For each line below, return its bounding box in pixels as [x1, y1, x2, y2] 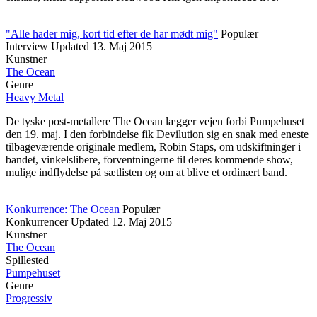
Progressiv [6, 292, 52, 304]
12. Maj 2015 [112, 216, 172, 228]
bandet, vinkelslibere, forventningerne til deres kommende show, [6, 154, 293, 166]
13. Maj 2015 [92, 40, 152, 52]
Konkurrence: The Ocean [6, 203, 120, 215]
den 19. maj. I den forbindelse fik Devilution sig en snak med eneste [6, 128, 309, 140]
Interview [6, 40, 48, 52]
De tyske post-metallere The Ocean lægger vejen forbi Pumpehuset [6, 115, 304, 127]
